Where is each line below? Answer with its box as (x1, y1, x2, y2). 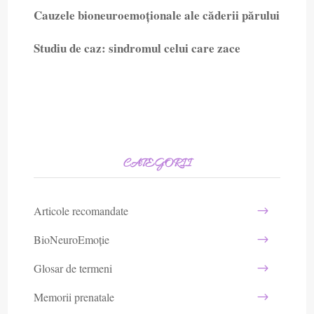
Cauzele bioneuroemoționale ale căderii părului (33, 6, 280, 24)
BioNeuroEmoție (33, 232, 109, 247)
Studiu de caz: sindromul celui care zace (33, 39, 240, 57)
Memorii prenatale (33, 289, 114, 305)
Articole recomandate (33, 203, 128, 219)
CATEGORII (123, 156, 191, 172)
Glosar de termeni (33, 261, 112, 276)
